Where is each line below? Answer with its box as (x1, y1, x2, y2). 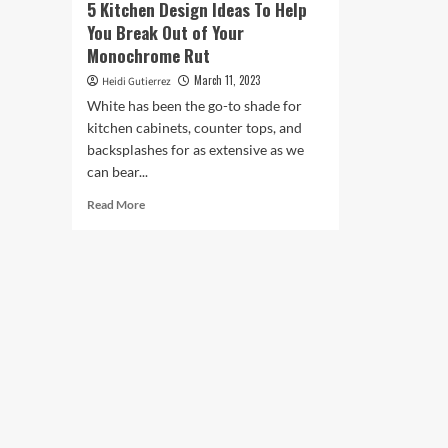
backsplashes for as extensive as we (87, 141, 304, 158)
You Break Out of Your (87, 20, 244, 45)
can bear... (87, 163, 148, 180)
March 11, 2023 (194, 72, 260, 88)
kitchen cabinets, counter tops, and (87, 119, 302, 136)
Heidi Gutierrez (102, 74, 171, 89)
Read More (87, 197, 145, 212)
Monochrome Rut (87, 43, 210, 68)
